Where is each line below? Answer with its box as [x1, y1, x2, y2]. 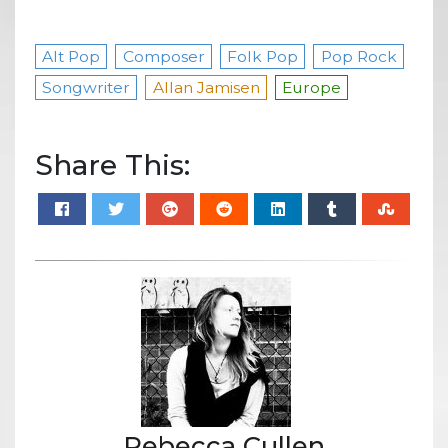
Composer [122, 46, 205, 66]
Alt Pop [42, 46, 101, 66]
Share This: [35, 147, 190, 182]
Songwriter [42, 77, 131, 97]
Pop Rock [320, 46, 397, 66]
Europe [282, 77, 342, 97]
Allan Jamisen [152, 77, 260, 97]
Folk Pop [227, 46, 299, 66]
